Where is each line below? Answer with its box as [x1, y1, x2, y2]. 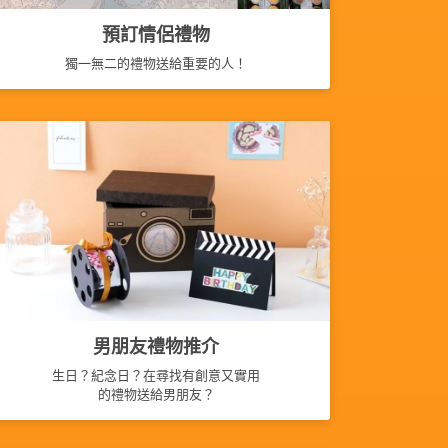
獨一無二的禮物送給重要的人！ [65, 55, 247, 71]
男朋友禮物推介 [93, 336, 219, 357]
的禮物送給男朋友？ [97, 386, 215, 402]
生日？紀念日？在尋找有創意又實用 [52, 367, 260, 383]
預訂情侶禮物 [102, 24, 210, 45]
